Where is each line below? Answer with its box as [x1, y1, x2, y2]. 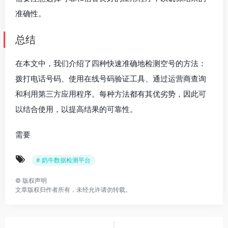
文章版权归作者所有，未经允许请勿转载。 [15, 186, 131, 193]
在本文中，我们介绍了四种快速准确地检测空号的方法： [15, 59, 206, 68]
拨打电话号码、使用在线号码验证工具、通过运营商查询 [15, 74, 206, 83]
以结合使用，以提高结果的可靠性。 [15, 104, 137, 114]
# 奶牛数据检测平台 [36, 156, 91, 164]
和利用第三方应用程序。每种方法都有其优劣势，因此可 [15, 89, 206, 99]
